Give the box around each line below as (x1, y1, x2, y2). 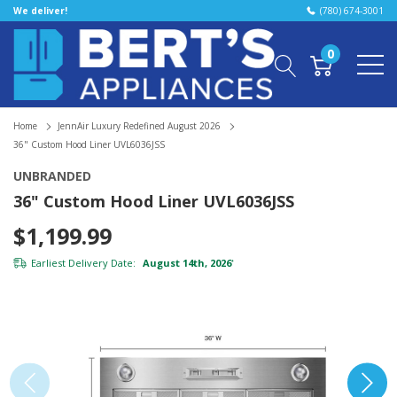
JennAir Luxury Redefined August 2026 (58, 120, 221, 133)
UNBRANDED (13, 167, 91, 184)
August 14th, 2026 (140, 255, 231, 269)
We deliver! (13, 4, 67, 17)
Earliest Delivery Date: (31, 255, 136, 269)
